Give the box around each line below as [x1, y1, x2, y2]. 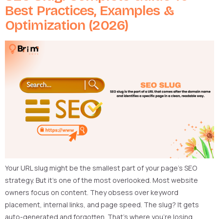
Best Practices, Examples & [5, 2, 174, 20]
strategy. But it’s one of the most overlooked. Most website [5, 175, 198, 185]
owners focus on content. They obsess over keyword [5, 188, 178, 197]
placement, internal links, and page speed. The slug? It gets [5, 200, 199, 210]
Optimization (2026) [5, 17, 128, 34]
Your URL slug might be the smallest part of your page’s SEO [5, 163, 197, 173]
